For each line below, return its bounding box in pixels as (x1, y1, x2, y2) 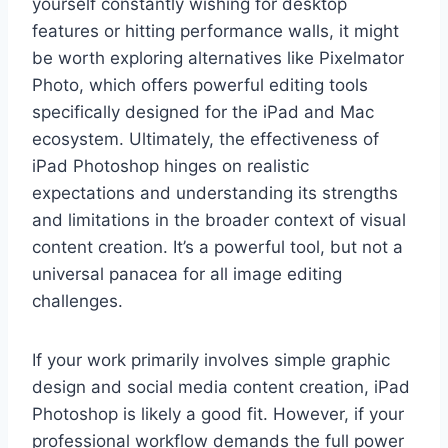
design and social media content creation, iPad (32, 377, 410, 398)
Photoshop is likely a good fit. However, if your (32, 404, 404, 425)
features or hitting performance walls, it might (32, 21, 399, 42)
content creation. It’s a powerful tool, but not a (32, 237, 403, 258)
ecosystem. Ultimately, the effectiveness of (32, 129, 379, 150)
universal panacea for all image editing (32, 264, 342, 285)
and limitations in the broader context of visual (32, 210, 406, 231)
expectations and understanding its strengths (32, 183, 398, 204)
